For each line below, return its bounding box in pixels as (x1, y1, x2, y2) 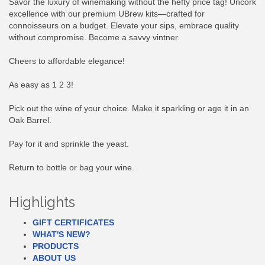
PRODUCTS (33, 241, 79, 251)
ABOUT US (33, 253, 76, 263)
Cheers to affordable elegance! (9, 56, 125, 66)
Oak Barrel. (9, 115, 51, 125)
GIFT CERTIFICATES (33, 218, 114, 228)
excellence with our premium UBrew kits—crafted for (9, 9, 205, 19)
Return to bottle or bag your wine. (9, 163, 134, 173)
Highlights (9, 193, 75, 211)
